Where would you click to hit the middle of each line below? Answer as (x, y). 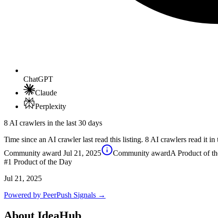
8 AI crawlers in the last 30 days (53, 123)
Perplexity (51, 107)
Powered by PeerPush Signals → (55, 195)
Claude (46, 93)
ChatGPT (38, 79)
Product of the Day (42, 162)
